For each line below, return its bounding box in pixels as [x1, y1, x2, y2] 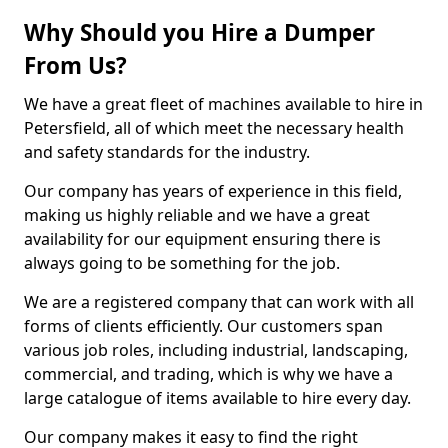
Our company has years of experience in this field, [24, 180, 402, 202]
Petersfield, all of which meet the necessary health [24, 117, 404, 139]
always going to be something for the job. [24, 252, 340, 274]
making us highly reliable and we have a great [24, 204, 370, 226]
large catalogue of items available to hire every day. [24, 387, 411, 409]
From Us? [24, 50, 127, 81]
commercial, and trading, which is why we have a [24, 363, 393, 385]
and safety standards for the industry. [24, 141, 310, 163]
